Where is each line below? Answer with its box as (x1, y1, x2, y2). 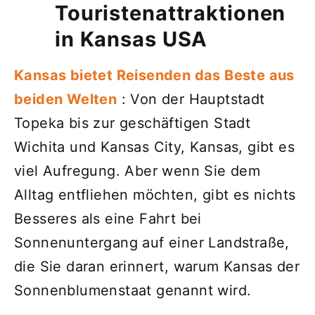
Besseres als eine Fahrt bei (14, 210, 202, 227)
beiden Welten (14, 90, 117, 108)
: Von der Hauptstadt (117, 90, 265, 108)
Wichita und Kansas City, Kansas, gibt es (14, 138, 295, 155)
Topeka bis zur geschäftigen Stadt (14, 114, 251, 131)
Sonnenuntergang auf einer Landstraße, (14, 233, 290, 251)
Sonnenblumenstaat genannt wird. (14, 281, 252, 299)
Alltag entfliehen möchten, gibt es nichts (14, 186, 296, 203)
